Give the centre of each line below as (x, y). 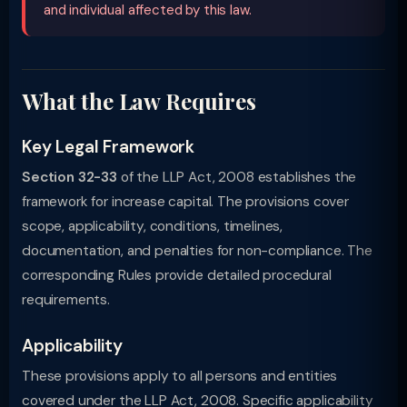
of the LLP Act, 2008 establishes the (237, 177)
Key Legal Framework (109, 147)
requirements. (66, 300)
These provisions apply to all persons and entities (180, 376)
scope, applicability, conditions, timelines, (153, 226)
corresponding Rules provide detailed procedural (177, 275)
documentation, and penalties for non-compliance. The (197, 251)
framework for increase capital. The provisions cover (185, 202)
